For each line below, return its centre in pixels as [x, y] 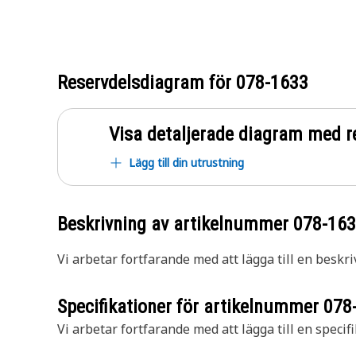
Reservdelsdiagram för [147, 83]
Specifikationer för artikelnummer [190, 307]
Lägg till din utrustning [186, 163]
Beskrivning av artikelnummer [175, 224]
